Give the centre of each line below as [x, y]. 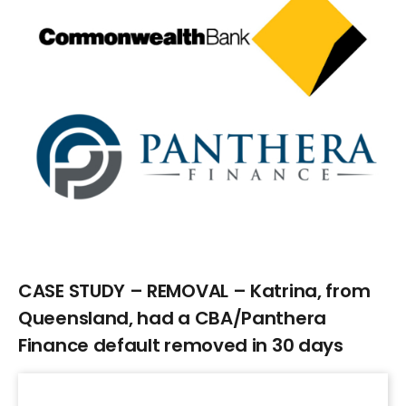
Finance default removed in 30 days [181, 345]
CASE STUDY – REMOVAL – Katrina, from [194, 290]
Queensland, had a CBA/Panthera [173, 318]
